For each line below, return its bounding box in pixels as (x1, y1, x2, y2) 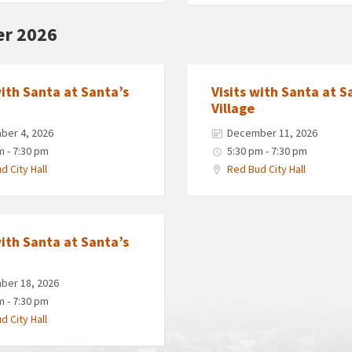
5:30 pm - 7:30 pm (226, 143, 307, 158)
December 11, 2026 (226, 125, 317, 140)
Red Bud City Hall (226, 161, 306, 176)
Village (211, 98, 255, 117)
